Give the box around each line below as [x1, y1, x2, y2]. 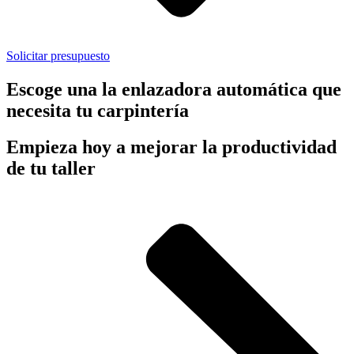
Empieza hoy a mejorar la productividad [6, 137, 337, 158]
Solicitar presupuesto [6, 48, 110, 62]
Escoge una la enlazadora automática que [6, 78, 341, 100]
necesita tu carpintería [6, 100, 189, 121]
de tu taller [6, 158, 96, 179]
